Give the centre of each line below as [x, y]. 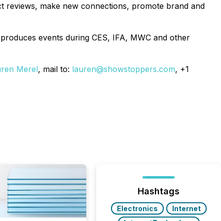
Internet [186, 208]
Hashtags [159, 191]
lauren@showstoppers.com [124, 69]
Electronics [137, 208]
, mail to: [55, 69]
